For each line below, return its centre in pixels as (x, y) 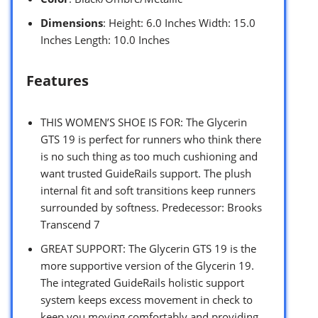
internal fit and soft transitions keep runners (148, 190)
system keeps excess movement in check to (147, 299)
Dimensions (72, 22)
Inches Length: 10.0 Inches (105, 39)
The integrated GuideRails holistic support (142, 282)
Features (57, 80)
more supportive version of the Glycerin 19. (147, 265)
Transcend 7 (70, 224)
